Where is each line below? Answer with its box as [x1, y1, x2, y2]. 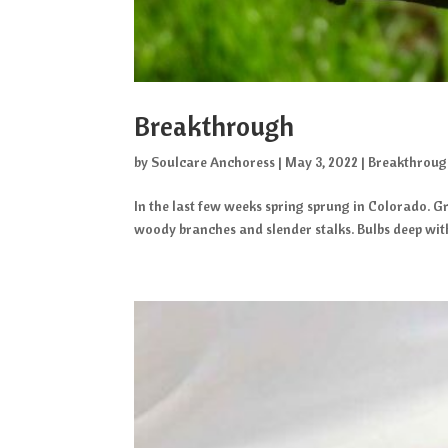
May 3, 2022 [285, 152, 359, 171]
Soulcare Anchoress [151, 152, 276, 171]
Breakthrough [134, 108, 295, 143]
